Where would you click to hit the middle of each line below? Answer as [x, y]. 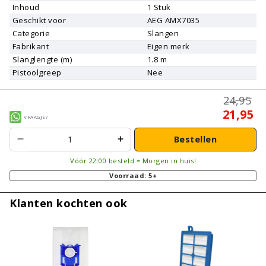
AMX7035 [182, 20]
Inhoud [26, 7]
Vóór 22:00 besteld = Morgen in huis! [133, 160]
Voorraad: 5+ [133, 175]
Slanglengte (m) [42, 59]
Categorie [31, 33]
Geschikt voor [39, 20]
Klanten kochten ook [69, 203]
